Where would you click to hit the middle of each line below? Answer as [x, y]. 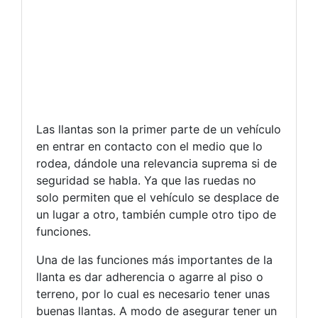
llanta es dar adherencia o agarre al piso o [150, 277]
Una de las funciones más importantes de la [154, 260]
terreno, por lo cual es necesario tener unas [153, 294]
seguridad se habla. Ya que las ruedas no [146, 180]
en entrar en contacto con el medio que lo [149, 146]
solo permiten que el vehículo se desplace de [158, 197]
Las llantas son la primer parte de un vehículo [159, 129]
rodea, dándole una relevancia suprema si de [157, 163]
